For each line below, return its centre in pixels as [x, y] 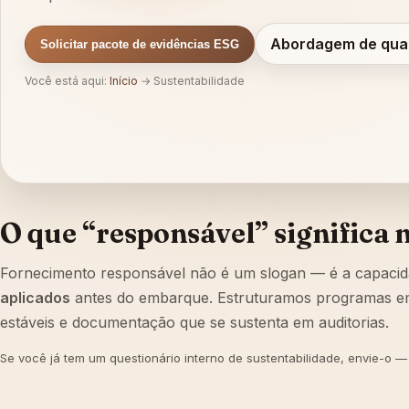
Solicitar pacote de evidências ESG [140, 44]
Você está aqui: [67, 81]
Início [124, 81]
